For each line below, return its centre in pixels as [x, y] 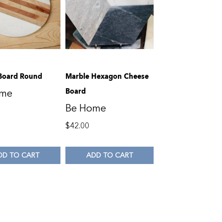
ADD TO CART [110, 155]
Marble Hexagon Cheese [107, 77]
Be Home [85, 109]
